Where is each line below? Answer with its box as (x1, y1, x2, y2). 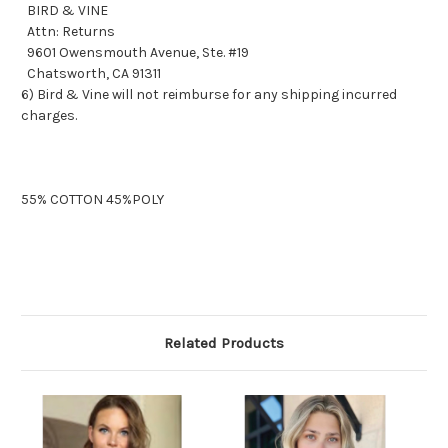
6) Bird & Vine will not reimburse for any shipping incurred (21, 86, 397, 104)
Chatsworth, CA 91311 (21, 65, 161, 83)
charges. (21, 107, 77, 125)
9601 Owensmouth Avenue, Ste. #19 (21, 44, 249, 62)
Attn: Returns (21, 23, 115, 41)
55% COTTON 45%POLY (21, 191, 164, 209)
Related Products (164, 334, 284, 353)
